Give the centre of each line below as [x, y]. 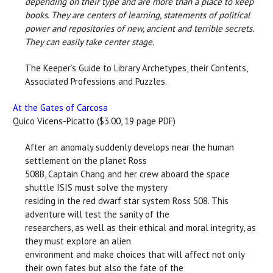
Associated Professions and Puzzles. [96, 81]
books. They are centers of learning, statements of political [137, 15]
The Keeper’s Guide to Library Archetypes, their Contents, [136, 68]
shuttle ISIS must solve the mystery [96, 187]
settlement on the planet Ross [86, 160]
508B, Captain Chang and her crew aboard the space [127, 174]
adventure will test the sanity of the [97, 214]
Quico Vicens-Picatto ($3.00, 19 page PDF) [94, 121]
